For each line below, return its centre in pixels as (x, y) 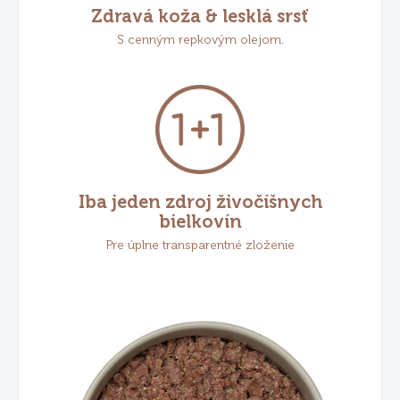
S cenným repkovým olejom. (200, 40)
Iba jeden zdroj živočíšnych (200, 202)
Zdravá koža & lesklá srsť (200, 17)
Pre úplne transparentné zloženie (200, 246)
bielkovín (200, 222)
